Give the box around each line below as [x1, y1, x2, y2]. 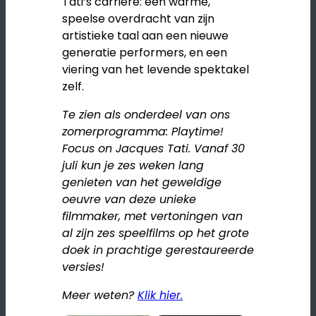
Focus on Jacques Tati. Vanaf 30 [62, 140, 245, 157]
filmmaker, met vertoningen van [62, 207, 243, 224]
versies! [62, 258, 104, 275]
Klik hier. [138, 286, 183, 303]
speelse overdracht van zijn [62, 10, 214, 27]
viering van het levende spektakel [62, 61, 249, 78]
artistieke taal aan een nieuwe [62, 27, 229, 44]
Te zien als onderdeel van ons [62, 106, 230, 123]
